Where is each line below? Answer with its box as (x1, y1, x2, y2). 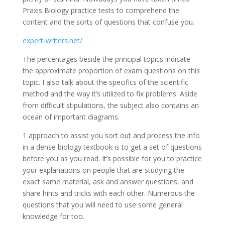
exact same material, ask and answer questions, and (22, 177, 193, 186)
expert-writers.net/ (22, 36, 82, 45)
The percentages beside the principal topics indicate (22, 54, 190, 64)
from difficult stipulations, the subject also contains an (22, 100, 199, 110)
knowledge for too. (22, 211, 84, 221)
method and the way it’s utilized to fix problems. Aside (22, 89, 197, 98)
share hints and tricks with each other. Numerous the (22, 188, 195, 198)
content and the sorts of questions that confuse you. (22, 17, 194, 27)
